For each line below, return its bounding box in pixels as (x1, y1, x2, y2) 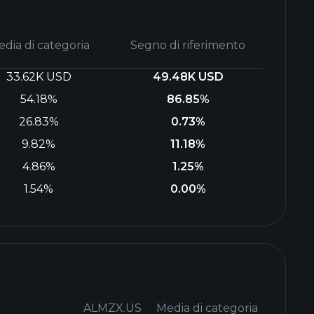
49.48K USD (152, 70, 224, 83)
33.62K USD (6, 70, 71, 83)
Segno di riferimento (130, 39, 246, 52)
